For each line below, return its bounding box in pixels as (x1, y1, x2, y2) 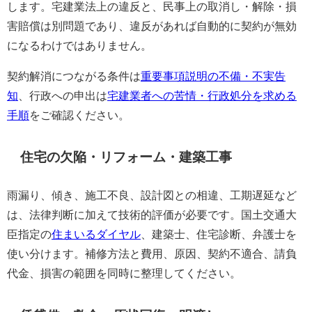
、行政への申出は (18, 89, 107, 101)
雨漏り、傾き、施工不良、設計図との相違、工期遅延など (7, 189, 297, 201)
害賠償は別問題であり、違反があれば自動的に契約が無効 (7, 19, 297, 31)
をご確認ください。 (29, 109, 130, 120)
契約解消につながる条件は (7, 70, 141, 81)
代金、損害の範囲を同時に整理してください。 (7, 267, 241, 279)
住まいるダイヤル (52, 228, 141, 240)
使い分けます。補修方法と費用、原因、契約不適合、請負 (7, 248, 297, 260)
